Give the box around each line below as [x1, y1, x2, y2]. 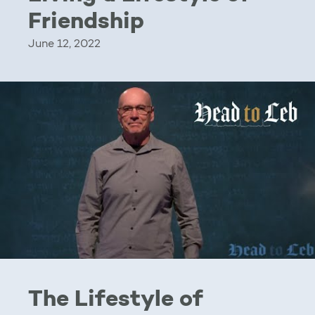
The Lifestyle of [28, 289, 203, 311]
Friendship [28, 11, 144, 34]
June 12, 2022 [28, 39, 101, 50]
